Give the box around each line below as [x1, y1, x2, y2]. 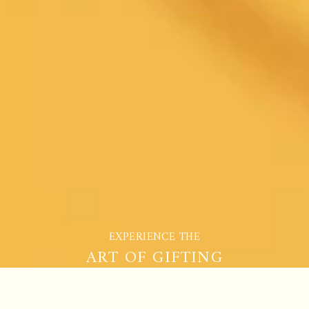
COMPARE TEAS [106, 266, 203, 284]
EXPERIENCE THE [108, 228, 201, 247]
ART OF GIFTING [86, 243, 223, 272]
